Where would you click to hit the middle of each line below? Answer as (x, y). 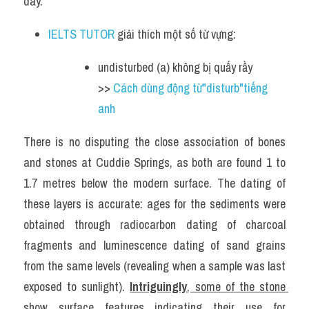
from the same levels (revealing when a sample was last (154, 266)
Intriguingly (159, 287)
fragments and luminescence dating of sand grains (154, 245)
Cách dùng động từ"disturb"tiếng (190, 88)
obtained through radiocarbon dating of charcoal (154, 225)
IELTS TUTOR (81, 34)
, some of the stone (237, 287)
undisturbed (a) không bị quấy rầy (175, 67)
